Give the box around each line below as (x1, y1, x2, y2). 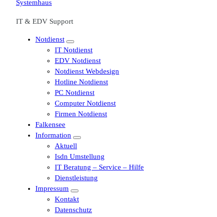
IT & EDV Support (16, 17, 73, 25)
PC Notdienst (55, 89, 94, 96)
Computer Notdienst (55, 99, 116, 107)
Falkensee (35, 121, 65, 128)
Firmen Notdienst (55, 110, 107, 118)
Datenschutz (55, 206, 92, 214)
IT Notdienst (55, 46, 93, 54)
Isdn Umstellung (55, 153, 105, 160)
